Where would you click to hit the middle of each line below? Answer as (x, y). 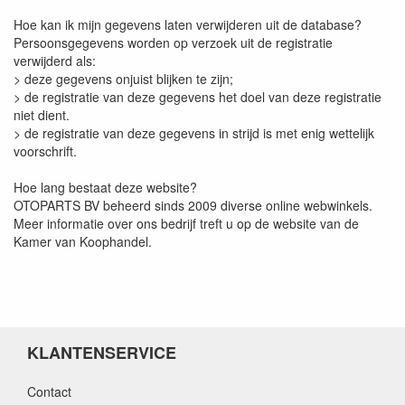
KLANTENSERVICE (102, 352)
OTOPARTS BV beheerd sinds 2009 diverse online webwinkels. (193, 205)
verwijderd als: (55, 60)
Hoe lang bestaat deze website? (105, 187)
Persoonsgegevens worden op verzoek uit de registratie (173, 42)
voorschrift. (45, 151)
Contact (49, 391)
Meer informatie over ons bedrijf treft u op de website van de (186, 223)
